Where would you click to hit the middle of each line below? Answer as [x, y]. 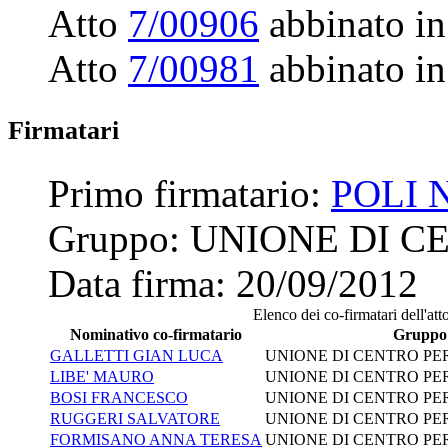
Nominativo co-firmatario [156, 334]
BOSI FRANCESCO [119, 397]
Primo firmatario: [189, 193]
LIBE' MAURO [102, 376]
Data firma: [142, 283]
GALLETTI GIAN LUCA [136, 355]
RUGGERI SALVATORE [135, 418]
